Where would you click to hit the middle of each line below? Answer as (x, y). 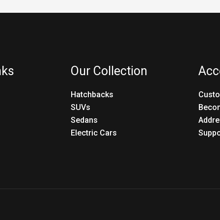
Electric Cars (94, 133)
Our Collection (109, 71)
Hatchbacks (92, 95)
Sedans (84, 120)
